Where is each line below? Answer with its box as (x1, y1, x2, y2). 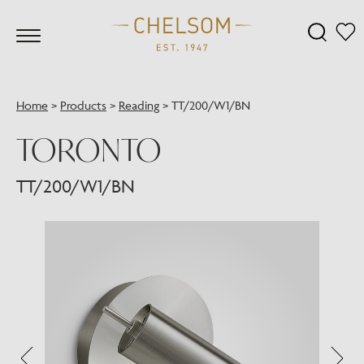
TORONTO (16, 129, 162, 171)
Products (60, 97, 106, 113)
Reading (119, 97, 159, 113)
